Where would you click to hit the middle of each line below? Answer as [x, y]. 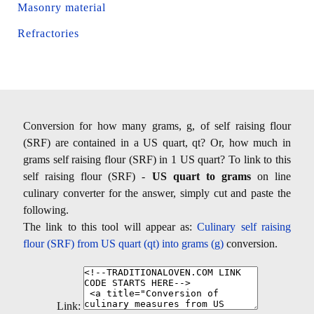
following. [46, 210]
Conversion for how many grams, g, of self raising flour [157, 125]
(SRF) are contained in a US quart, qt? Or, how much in [157, 142]
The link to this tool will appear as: [110, 226]
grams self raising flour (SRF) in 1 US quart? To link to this [157, 159]
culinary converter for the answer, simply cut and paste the [157, 193]
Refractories [48, 33]
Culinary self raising [244, 226]
